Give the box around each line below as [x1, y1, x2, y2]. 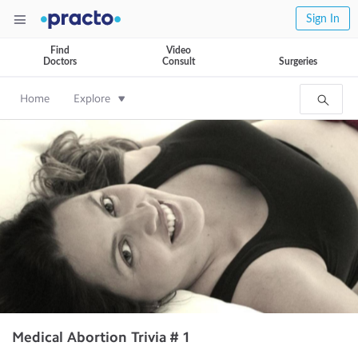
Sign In [306, 14, 340, 25]
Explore [74, 92, 110, 105]
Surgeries [279, 57, 317, 66]
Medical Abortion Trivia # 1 [12, 328, 190, 346]
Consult [162, 57, 195, 66]
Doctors [42, 57, 77, 66]
